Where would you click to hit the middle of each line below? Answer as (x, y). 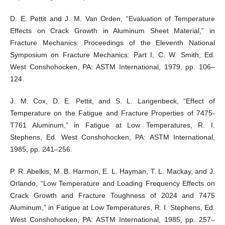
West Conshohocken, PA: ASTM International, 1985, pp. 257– (113, 220)
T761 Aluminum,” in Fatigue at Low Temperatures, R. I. (113, 125)
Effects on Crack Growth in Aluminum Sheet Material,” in (113, 31)
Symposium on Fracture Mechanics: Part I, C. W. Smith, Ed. (113, 55)
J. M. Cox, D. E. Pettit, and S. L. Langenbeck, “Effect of (113, 101)
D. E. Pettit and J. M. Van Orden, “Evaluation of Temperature (113, 19)
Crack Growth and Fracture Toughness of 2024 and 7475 (113, 196)
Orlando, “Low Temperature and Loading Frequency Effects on (113, 184)
